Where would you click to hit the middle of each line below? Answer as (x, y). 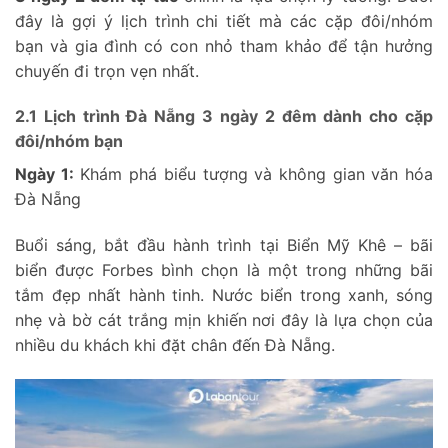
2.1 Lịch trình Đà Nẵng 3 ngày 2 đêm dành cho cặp (224, 116)
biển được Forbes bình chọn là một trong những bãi (224, 270)
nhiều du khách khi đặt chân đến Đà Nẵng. (175, 345)
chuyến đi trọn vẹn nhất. (107, 70)
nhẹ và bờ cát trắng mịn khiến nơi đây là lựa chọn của (224, 320)
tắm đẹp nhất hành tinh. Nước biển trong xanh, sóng (224, 295)
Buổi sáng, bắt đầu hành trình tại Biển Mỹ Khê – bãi (224, 245)
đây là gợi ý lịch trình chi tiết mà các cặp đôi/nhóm (224, 20)
